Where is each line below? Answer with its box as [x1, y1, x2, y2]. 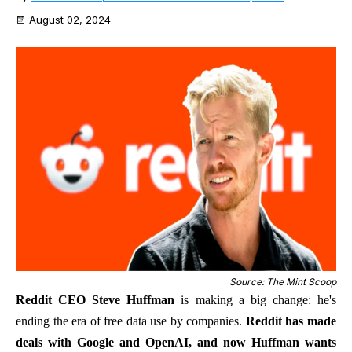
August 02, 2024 [29, 13, 111, 26]
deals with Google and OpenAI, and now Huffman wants [16, 335, 336, 350]
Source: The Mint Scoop [229, 276, 336, 288]
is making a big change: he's [174, 293, 337, 307]
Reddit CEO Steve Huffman [16, 293, 175, 307]
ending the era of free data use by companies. [16, 314, 246, 328]
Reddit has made [245, 314, 337, 328]
